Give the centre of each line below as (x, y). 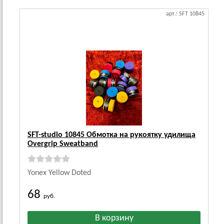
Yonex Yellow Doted (59, 173)
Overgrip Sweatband (63, 144)
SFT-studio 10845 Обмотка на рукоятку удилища (111, 135)
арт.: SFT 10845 (185, 14)
